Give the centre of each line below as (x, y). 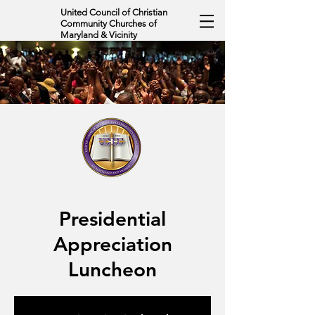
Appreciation (112, 244)
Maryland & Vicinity (99, 35)
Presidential (112, 219)
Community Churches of (109, 24)
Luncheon (112, 269)
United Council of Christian (114, 12)
